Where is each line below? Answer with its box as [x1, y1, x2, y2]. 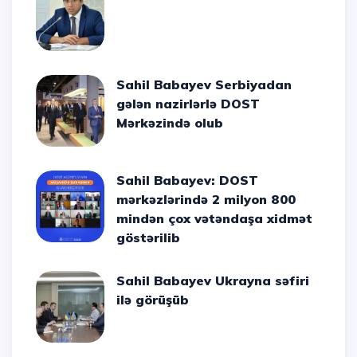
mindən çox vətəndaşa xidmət [116, 210, 313, 227]
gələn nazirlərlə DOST [116, 96, 261, 112]
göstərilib [116, 229, 181, 246]
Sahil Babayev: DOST [116, 172, 126, 189]
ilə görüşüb [116, 292, 190, 308]
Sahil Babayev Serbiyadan [116, 76, 126, 93]
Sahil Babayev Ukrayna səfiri [116, 273, 126, 289]
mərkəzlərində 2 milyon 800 [116, 191, 296, 208]
